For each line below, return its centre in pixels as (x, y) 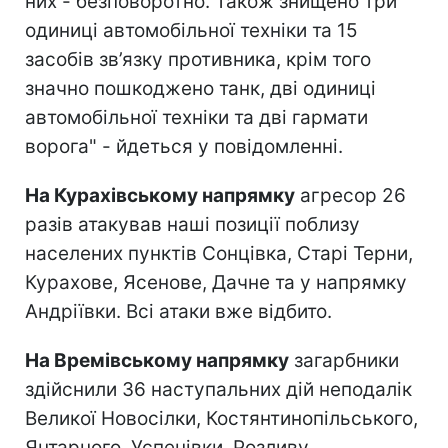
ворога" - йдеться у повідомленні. (184, 146)
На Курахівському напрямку (160, 195)
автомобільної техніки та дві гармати (196, 117)
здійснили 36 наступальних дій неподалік (218, 389)
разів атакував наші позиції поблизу (192, 224)
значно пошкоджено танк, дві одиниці (200, 88)
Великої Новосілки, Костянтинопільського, (221, 418)
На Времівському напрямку (157, 360)
